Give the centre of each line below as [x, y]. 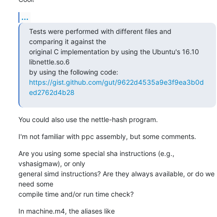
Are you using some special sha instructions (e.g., [96, 153]
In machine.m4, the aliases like [66, 211]
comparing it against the [67, 41]
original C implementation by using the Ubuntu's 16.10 [114, 51]
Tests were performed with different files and [100, 31]
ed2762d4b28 [52, 92]
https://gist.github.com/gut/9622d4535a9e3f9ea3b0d [116, 82]
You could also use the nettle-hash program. [88, 119]
